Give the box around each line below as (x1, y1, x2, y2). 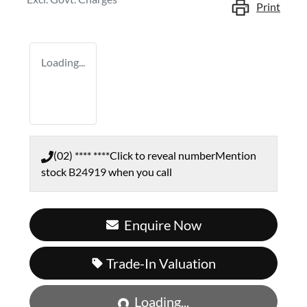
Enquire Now (123, 217, 201, 234)
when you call (108, 165, 172, 179)
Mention (215, 149, 256, 162)
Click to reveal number (110, 149, 215, 162)
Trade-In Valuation (106, 255, 216, 272)
